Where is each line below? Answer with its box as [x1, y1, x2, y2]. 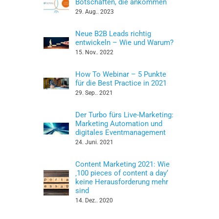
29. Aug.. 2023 [75, 8, 114, 15]
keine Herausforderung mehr [75, 177, 169, 186]
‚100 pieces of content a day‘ [75, 169, 169, 177]
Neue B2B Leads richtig [75, 29, 152, 38]
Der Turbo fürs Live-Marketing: [75, 110, 174, 119]
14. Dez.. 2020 [75, 197, 113, 204]
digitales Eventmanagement [75, 128, 166, 137]
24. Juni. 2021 [75, 139, 114, 146]
